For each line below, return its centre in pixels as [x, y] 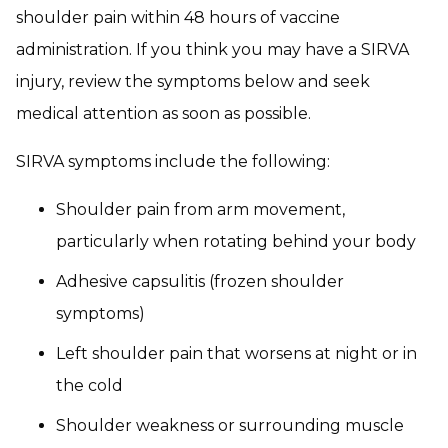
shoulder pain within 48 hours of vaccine [178, 18]
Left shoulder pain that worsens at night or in [236, 354]
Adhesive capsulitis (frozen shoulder [200, 282]
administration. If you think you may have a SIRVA [212, 50]
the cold [89, 386]
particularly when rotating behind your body [236, 242]
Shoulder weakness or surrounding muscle [230, 426]
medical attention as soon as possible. [163, 114]
